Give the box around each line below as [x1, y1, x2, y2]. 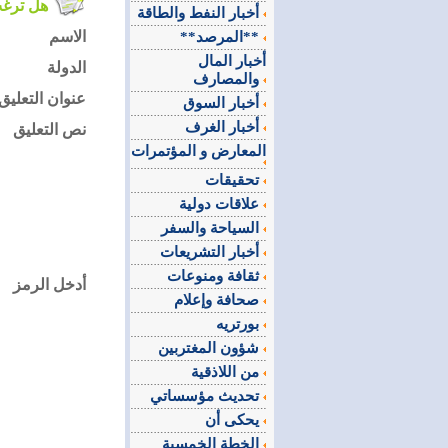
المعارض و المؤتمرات [131, 142, 266, 159]
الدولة [46, 59, 86, 76]
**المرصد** [243, 28, 263, 45]
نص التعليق [12, 121, 86, 138]
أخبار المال [198, 52, 266, 69]
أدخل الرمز [12, 276, 86, 293]
